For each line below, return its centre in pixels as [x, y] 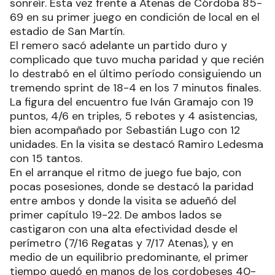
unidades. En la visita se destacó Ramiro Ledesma [137, 144]
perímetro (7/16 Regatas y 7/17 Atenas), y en [122, 243]
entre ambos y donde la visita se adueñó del [123, 200]
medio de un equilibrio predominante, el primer [129, 257]
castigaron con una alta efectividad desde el [124, 229]
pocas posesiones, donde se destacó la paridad [132, 186]
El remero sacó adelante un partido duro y [118, 45]
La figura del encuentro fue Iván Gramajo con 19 [132, 102]
